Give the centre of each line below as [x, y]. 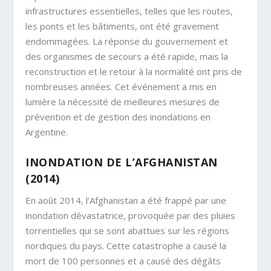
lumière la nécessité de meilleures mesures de [123, 102]
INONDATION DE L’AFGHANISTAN [122, 162]
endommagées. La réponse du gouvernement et [127, 41]
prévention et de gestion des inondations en [118, 117]
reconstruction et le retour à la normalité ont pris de [134, 72]
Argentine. [47, 132]
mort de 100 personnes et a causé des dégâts [123, 261]
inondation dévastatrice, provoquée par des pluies [131, 216]
